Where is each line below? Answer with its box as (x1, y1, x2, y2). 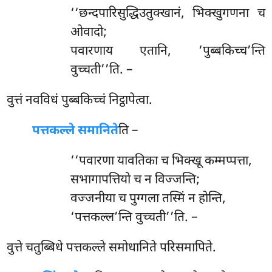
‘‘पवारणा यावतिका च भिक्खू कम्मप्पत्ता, (70, 153, 252, 171)
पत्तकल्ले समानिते (32, 123, 119, 140)
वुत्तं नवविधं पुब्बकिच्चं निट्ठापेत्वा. (7, 92, 153, 110)
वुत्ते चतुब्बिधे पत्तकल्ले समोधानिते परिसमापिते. (7, 240, 217, 257)
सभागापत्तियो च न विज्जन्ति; (70, 172, 200, 189)
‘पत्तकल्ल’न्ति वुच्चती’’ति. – (70, 209, 197, 227)
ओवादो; (70, 24, 107, 42)
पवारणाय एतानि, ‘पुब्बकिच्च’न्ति (70, 43, 265, 61)
